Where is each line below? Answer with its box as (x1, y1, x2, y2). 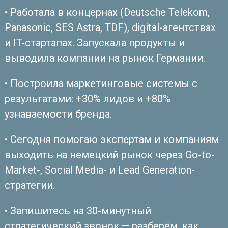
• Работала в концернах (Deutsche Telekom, (4, 6, 210, 18)
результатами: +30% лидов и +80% (4, 92, 170, 105)
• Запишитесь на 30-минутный (4, 204, 151, 217)
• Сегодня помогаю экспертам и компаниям (4, 133, 219, 146)
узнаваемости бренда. (4, 107, 112, 120)
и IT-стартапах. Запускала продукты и (4, 36, 185, 49)
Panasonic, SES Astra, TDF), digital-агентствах (4, 21, 216, 34)
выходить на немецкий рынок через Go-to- (4, 148, 215, 161)
